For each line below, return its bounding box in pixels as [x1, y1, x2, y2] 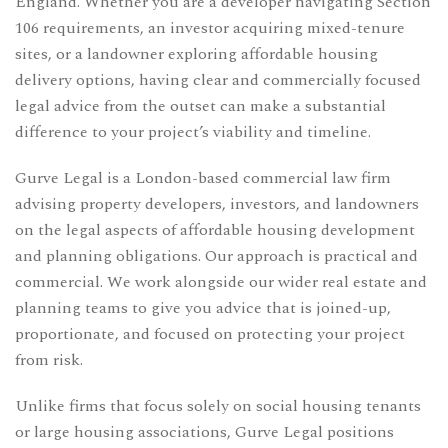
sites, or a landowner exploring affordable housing [15, 42, 378, 67]
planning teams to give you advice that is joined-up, [15, 296, 391, 321]
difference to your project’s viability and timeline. [15, 120, 371, 145]
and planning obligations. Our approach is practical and [15, 244, 418, 269]
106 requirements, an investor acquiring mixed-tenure [15, 16, 405, 41]
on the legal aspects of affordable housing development [15, 218, 415, 243]
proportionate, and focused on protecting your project [15, 322, 405, 347]
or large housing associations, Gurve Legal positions [15, 420, 394, 445]
